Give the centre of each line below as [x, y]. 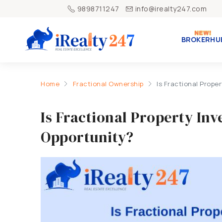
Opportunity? [87, 137]
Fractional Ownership [108, 84]
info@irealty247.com [171, 9]
